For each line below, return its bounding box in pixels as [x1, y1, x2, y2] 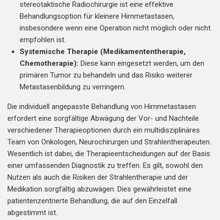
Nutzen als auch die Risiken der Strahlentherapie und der [7, 173, 188, 182]
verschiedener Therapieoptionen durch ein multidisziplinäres [7, 126, 200, 135]
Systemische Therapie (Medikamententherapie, [20, 47, 186, 56]
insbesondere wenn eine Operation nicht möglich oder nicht [20, 24, 211, 32]
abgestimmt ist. [7, 208, 57, 217]
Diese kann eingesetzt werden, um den [79, 59, 204, 68]
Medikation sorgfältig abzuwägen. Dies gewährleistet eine [7, 185, 192, 193]
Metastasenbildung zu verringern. [20, 82, 126, 91]
